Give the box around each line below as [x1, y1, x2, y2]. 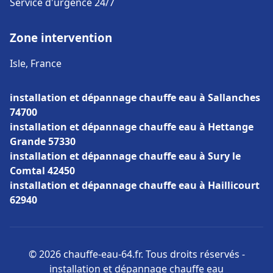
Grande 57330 [10, 135, 76, 148]
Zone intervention [10, 30, 112, 45]
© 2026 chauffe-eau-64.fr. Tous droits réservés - [28, 247, 245, 261]
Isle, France [10, 57, 62, 70]
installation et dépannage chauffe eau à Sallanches [10, 91, 260, 104]
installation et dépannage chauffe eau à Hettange [10, 120, 253, 133]
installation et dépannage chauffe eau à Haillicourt [10, 179, 260, 192]
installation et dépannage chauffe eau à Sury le [10, 149, 241, 163]
